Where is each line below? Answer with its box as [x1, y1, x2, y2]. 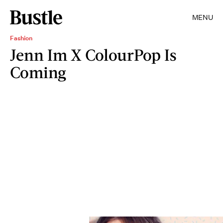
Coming [10, 62, 66, 82]
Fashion [10, 34, 32, 42]
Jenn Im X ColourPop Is [10, 45, 177, 64]
